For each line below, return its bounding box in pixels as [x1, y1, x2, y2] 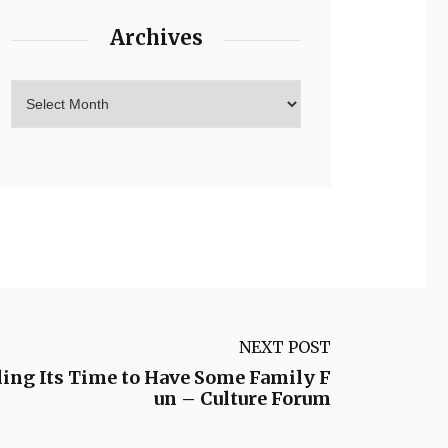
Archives [109, 25, 203, 50]
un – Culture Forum [154, 387, 331, 410]
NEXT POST [239, 337, 331, 357]
